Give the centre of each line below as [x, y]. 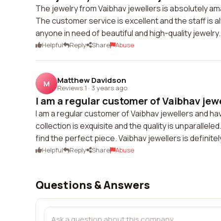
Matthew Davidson [92, 80]
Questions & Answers [93, 185]
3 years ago [109, 88]
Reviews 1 [72, 88]
